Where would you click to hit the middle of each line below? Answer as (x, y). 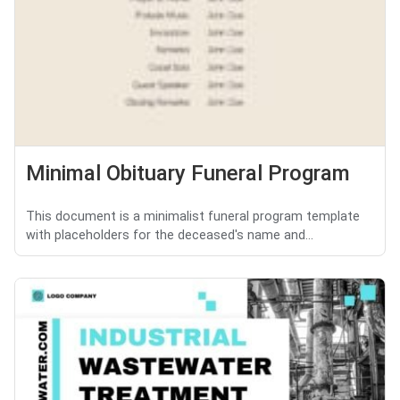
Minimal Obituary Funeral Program (188, 173)
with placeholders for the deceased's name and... (170, 235)
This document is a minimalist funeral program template (193, 216)
